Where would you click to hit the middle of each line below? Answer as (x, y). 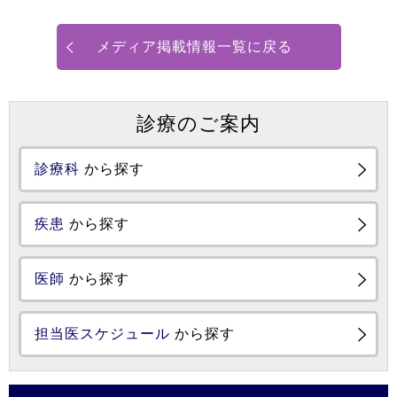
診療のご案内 (198, 123)
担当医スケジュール (102, 333)
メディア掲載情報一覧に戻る (194, 46)
